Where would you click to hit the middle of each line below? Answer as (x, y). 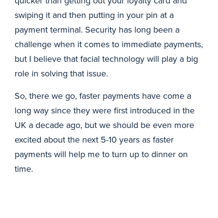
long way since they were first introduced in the (105, 110)
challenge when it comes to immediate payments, (109, 44)
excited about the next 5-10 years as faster (94, 139)
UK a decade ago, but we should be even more (104, 125)
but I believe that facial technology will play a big (106, 59)
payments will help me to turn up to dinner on (101, 154)
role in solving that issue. (61, 73)
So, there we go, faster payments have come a (103, 96)
